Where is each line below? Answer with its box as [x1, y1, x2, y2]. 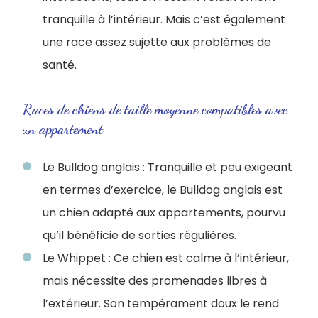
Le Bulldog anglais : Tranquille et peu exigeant [43, 158, 292, 175]
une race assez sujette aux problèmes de [43, 33, 271, 50]
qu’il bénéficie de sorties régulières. [43, 226, 239, 243]
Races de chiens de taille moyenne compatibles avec [23, 100, 287, 118]
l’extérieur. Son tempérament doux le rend [43, 295, 279, 312]
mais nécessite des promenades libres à [43, 272, 267, 289]
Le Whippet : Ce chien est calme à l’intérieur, [43, 249, 289, 266]
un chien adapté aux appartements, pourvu [43, 204, 285, 221]
